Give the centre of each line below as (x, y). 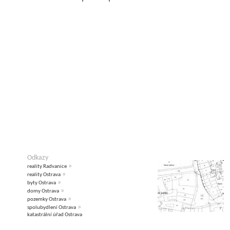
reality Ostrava (44, 175)
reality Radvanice (47, 167)
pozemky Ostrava (47, 200)
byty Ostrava (42, 183)
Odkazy (38, 158)
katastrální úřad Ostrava (55, 215)
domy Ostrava (43, 191)
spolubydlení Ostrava (52, 208)
